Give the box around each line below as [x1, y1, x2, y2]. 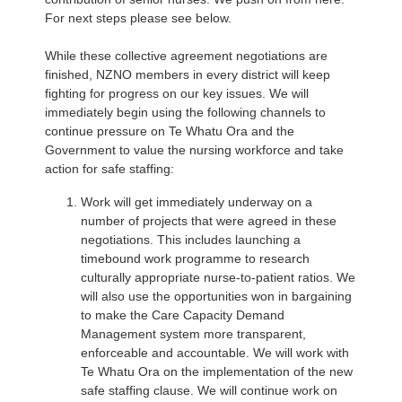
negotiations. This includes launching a [81, 232, 301, 247]
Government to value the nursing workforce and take [45, 143, 344, 157]
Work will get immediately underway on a [81, 195, 312, 209]
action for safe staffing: [45, 162, 174, 176]
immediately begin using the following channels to [45, 105, 326, 119]
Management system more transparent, [81, 327, 306, 341]
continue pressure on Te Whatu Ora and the [45, 124, 294, 138]
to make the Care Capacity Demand [81, 308, 284, 322]
